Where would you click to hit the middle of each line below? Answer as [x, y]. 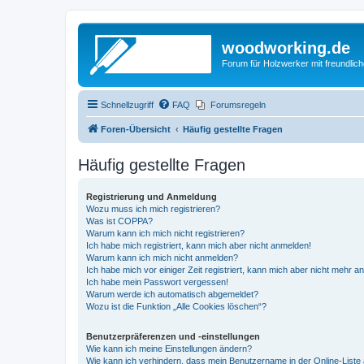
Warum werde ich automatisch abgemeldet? [172, 294]
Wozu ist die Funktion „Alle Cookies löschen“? [176, 306]
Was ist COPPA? [119, 221]
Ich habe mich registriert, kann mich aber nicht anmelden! [199, 245]
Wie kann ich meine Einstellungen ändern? [169, 348]
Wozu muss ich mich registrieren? [153, 208]
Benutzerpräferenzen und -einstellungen [173, 336]
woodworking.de [286, 48]
